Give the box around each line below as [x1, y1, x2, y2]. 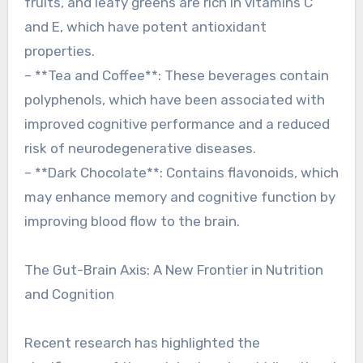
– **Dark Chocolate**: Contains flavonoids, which [23, 164, 339, 181]
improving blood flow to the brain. [23, 213, 240, 229]
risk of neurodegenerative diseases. [23, 140, 256, 156]
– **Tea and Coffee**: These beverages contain [23, 67, 329, 83]
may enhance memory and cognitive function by [23, 189, 335, 205]
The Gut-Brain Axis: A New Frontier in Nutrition [23, 262, 323, 278]
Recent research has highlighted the [23, 335, 260, 351]
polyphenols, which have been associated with [23, 92, 325, 108]
